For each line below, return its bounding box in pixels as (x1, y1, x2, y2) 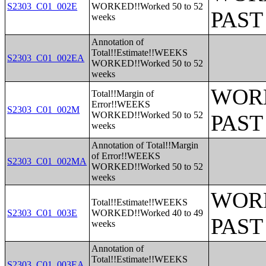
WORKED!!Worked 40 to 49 (91, 208, 204, 218)
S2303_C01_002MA (7, 156, 87, 166)
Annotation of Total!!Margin (91, 140, 199, 150)
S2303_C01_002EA (7, 53, 85, 63)
